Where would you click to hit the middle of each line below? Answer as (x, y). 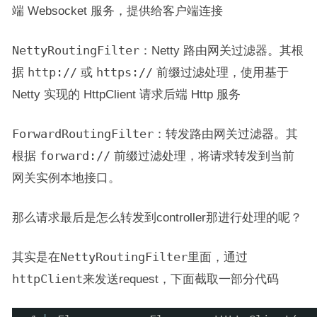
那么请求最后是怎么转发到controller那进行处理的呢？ (157, 218)
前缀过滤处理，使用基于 (220, 73)
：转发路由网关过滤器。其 (225, 134)
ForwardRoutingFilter (82, 134)
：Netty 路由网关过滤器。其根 (221, 51)
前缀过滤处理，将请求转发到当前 (202, 156)
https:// (124, 73)
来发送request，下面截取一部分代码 (180, 279)
